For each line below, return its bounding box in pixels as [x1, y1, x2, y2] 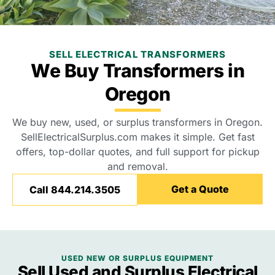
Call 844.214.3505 [29, 183, 120, 196]
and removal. [107, 160, 168, 172]
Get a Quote [171, 182, 229, 195]
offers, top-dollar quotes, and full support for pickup [15, 145, 260, 158]
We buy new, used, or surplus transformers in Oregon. [12, 115, 263, 128]
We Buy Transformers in [31, 59, 244, 82]
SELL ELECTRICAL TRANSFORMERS [49, 48, 226, 60]
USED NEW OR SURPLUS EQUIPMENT [61, 253, 214, 263]
